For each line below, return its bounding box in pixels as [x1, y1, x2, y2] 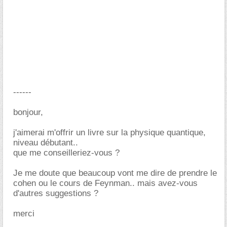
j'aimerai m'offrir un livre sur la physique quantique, [13, 128, 206, 137]
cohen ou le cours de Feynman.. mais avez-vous [13, 178, 198, 188]
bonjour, [13, 107, 43, 117]
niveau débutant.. [13, 138, 78, 147]
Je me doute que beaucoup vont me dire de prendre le [13, 168, 217, 178]
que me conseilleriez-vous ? [13, 148, 120, 158]
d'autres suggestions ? [13, 188, 98, 198]
